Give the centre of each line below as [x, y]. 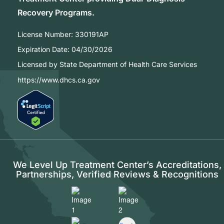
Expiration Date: [44, 49]
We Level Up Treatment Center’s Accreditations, [117, 164]
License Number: [46, 34]
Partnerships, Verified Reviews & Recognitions [117, 174]
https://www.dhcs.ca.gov [59, 79]
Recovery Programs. [56, 12]
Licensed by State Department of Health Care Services [107, 64]
